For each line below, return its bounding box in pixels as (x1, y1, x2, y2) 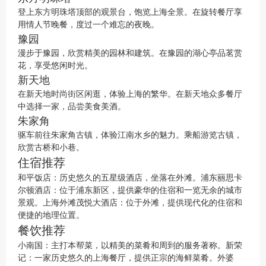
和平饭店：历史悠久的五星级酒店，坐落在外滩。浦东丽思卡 (18, 171, 242, 183)
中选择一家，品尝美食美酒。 (18, 100, 126, 112)
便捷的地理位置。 (18, 208, 84, 220)
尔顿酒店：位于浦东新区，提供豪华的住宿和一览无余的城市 (18, 183, 242, 195)
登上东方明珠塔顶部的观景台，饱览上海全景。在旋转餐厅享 (18, 5, 242, 17)
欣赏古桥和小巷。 (18, 141, 84, 153)
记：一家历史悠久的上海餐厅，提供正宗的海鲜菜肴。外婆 (18, 251, 234, 263)
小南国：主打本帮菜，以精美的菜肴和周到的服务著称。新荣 (18, 239, 242, 251)
